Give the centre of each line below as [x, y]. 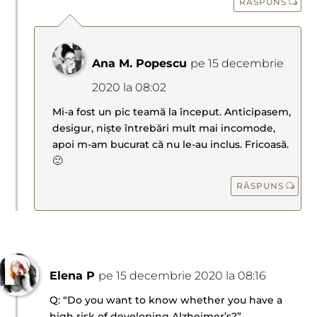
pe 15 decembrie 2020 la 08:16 [183, 276]
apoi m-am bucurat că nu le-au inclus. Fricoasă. [171, 145]
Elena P [73, 276]
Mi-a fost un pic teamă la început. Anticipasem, [172, 112]
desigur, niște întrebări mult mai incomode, [164, 128]
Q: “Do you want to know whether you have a [166, 300]
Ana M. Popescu [140, 64]
